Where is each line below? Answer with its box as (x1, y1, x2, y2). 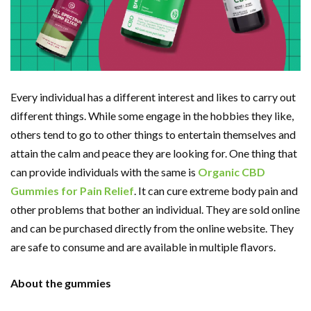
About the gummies (10, 276, 111, 290)
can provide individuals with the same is (10, 165, 198, 179)
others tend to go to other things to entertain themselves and (10, 128, 296, 142)
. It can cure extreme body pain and (134, 184, 298, 198)
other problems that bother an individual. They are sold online (10, 203, 300, 217)
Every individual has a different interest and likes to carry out (10, 90, 296, 104)
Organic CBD (198, 165, 265, 179)
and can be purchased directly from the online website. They (10, 221, 294, 235)
